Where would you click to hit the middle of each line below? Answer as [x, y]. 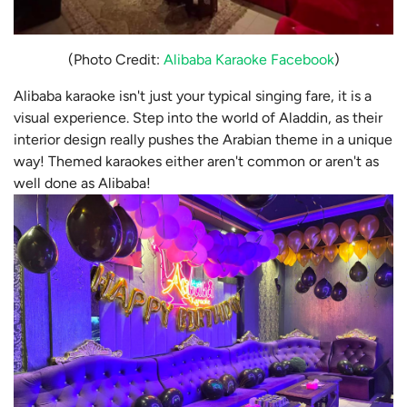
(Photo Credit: [115, 59]
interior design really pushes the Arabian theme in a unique [203, 139]
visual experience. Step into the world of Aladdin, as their [198, 117]
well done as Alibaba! [82, 183]
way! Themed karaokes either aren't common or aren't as [196, 161]
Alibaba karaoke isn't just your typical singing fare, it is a [193, 95]
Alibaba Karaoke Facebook [248, 59]
